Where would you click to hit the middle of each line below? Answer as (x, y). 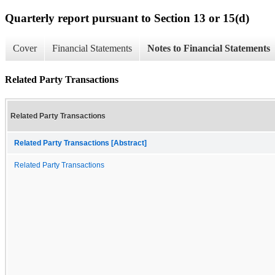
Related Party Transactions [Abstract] (80, 143)
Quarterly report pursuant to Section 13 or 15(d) (127, 18)
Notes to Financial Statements (209, 48)
